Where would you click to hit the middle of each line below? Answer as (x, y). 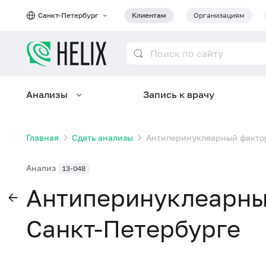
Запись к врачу (179, 94)
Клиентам (149, 15)
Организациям (219, 15)
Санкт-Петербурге (133, 229)
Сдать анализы (102, 137)
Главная (42, 137)
